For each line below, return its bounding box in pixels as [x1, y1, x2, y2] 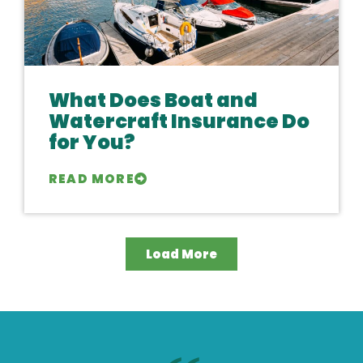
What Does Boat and [49, 87, 258, 113]
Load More [146, 246, 217, 263]
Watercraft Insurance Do [49, 108, 310, 135]
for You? [49, 129, 135, 156]
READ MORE [49, 170, 135, 187]
